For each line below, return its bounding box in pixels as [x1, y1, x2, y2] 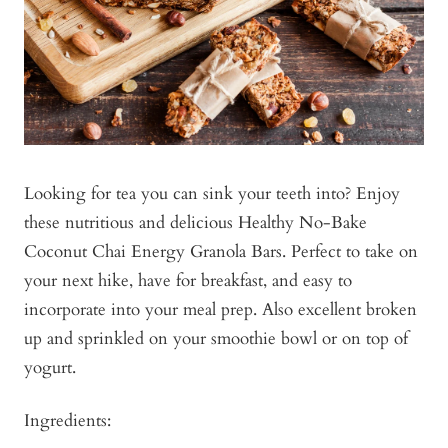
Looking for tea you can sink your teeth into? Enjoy [24, 181, 400, 205]
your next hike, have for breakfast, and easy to [24, 268, 352, 292]
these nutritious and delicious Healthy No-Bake [24, 210, 367, 234]
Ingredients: [24, 408, 111, 432]
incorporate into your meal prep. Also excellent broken [24, 297, 417, 321]
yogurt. [24, 355, 76, 379]
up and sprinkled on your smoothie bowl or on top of [24, 326, 408, 350]
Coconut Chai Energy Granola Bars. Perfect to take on [24, 239, 418, 263]
